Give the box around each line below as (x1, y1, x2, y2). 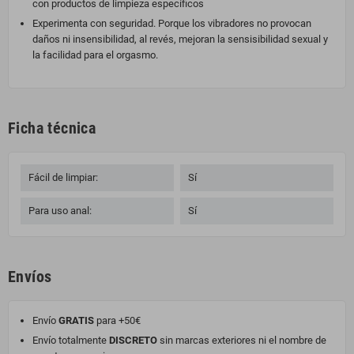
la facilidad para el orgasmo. (32, 49, 158, 62)
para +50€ (94, 314, 141, 327)
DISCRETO (109, 334, 157, 347)
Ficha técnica (8, 119, 96, 138)
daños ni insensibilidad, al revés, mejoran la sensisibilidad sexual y (32, 33, 328, 46)
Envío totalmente (32, 334, 109, 347)
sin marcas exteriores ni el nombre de (157, 334, 326, 347)
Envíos (8, 267, 52, 287)
